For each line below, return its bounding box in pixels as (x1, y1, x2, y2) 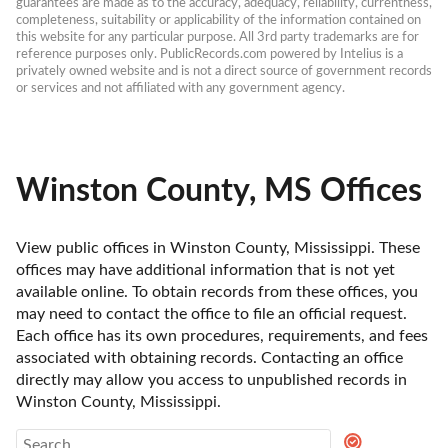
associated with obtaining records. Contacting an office (16, 349, 403, 366)
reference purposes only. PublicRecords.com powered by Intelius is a (16, 48, 403, 61)
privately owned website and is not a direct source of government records (16, 65, 432, 78)
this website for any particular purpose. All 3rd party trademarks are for (16, 31, 419, 44)
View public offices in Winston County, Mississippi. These (16, 239, 420, 256)
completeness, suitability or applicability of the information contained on (16, 14, 421, 27)
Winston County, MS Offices (16, 175, 422, 207)
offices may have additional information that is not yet (16, 261, 395, 278)
